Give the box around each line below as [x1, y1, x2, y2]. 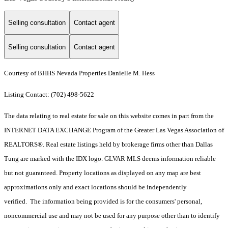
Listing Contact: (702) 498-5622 [4, 91, 96, 99]
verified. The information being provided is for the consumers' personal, [4, 197, 202, 206]
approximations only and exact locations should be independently [4, 183, 187, 191]
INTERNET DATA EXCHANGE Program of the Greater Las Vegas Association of [4, 126, 224, 134]
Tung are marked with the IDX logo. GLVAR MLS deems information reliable [4, 155, 216, 163]
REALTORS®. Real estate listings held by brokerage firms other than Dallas [4, 140, 213, 149]
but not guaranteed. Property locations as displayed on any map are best [4, 169, 201, 177]
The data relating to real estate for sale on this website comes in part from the [4, 112, 214, 120]
